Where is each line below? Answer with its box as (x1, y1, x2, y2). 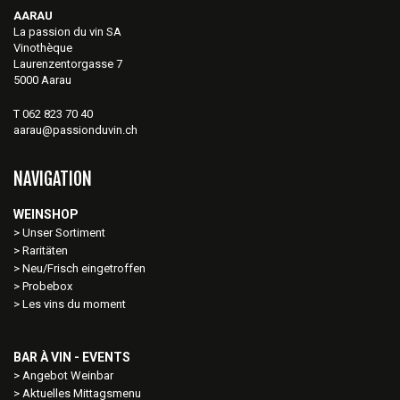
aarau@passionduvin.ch (13, 123, 137, 137)
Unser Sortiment (22, 226, 108, 239)
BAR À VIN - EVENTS (13, 350, 133, 364)
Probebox (22, 279, 72, 293)
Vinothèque (13, 41, 72, 54)
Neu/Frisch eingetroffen (22, 262, 146, 275)
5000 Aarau (13, 73, 71, 87)
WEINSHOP (13, 207, 79, 221)
